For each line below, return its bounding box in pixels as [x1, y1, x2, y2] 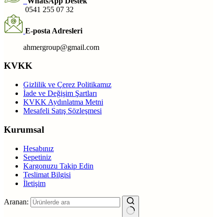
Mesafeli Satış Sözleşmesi [23, 107, 102, 115]
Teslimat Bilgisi [23, 170, 71, 179]
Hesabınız [23, 144, 54, 153]
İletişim [23, 179, 46, 187]
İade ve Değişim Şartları [23, 89, 97, 98]
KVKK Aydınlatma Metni [23, 98, 103, 107]
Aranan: [4, 197, 31, 206]
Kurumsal [4, 124, 44, 135]
